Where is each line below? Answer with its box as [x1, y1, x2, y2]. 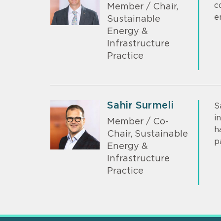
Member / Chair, [107, 2, 178, 12]
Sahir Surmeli [107, 101, 174, 111]
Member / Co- [107, 117, 169, 126]
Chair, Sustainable [107, 129, 188, 139]
